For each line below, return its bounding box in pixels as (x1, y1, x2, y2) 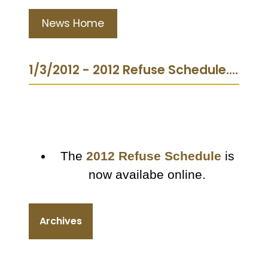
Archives (39, 214, 82, 228)
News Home (42, 16, 104, 31)
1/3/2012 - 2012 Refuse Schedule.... (29, 60, 238, 78)
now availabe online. (89, 167, 206, 182)
